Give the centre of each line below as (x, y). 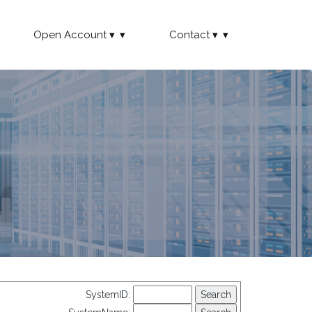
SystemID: (109, 295)
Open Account (70, 35)
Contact (189, 35)
